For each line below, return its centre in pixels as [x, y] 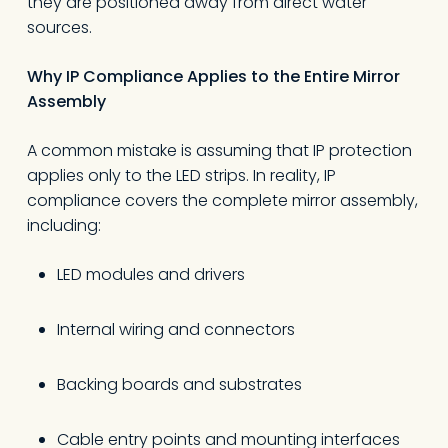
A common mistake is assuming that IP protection [219, 150]
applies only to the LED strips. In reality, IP [181, 175]
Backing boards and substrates [179, 384]
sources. [59, 27]
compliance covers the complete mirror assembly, [222, 200]
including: [63, 225]
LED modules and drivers [150, 274]
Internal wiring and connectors [175, 329]
